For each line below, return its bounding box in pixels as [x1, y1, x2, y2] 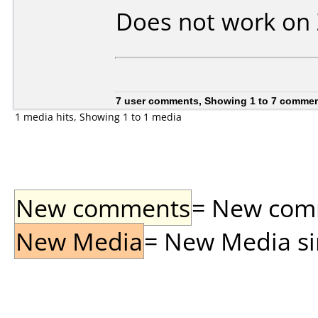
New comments [16, 191, 190, 224]
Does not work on [116, 6, 317, 38]
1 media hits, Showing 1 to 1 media [15, 110, 182, 124]
